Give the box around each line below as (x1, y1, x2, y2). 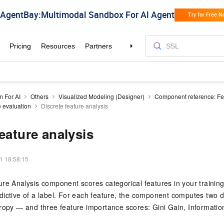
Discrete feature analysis (41, 101, 108, 110)
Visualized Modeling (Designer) (58, 92, 144, 100)
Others (30, 92, 48, 100)
